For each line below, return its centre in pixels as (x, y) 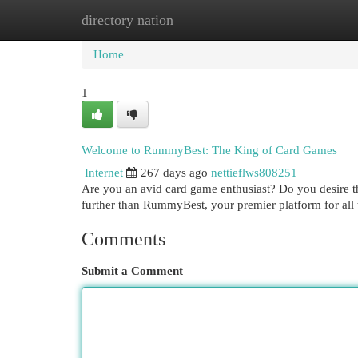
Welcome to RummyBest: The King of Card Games (209, 150)
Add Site (292, 20)
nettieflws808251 (254, 173)
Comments (123, 239)
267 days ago (174, 173)
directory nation (127, 20)
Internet (104, 173)
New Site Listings (203, 20)
